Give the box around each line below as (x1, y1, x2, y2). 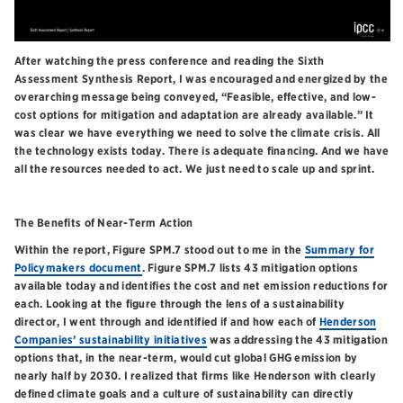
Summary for (304, 243, 374, 257)
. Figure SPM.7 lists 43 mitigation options (141, 261, 359, 275)
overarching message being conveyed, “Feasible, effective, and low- (14, 90, 376, 104)
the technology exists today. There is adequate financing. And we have (14, 144, 390, 158)
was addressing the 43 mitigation (207, 333, 388, 347)
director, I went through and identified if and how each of (14, 315, 319, 329)
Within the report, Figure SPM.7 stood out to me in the (14, 243, 305, 257)
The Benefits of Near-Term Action (14, 216, 193, 230)
